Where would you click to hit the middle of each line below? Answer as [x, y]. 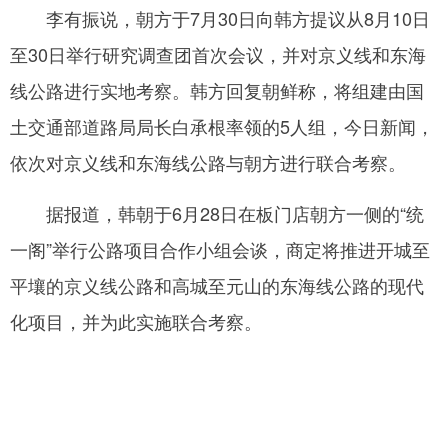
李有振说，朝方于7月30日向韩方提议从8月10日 [220, 17]
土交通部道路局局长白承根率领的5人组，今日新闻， [222, 125]
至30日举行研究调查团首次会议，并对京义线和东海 [218, 53]
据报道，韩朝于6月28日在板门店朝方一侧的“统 [217, 212]
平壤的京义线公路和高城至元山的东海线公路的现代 [217, 284]
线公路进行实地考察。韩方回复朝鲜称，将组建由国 [217, 89]
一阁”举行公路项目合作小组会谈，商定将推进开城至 [220, 248]
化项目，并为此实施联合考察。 [136, 320]
